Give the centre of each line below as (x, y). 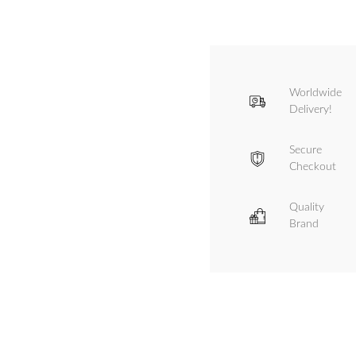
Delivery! (311, 110)
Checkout (313, 167)
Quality (307, 208)
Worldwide (315, 93)
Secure (306, 151)
